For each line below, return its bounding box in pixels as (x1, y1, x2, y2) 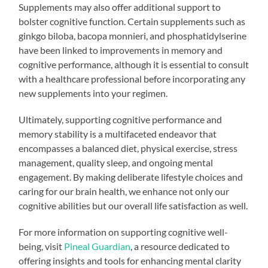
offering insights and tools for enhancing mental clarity (19, 254, 242, 266)
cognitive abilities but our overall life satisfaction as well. (19, 199, 248, 211)
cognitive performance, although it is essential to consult (19, 58, 249, 70)
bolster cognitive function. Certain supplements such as (19, 15, 246, 27)
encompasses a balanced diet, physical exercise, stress (19, 142, 238, 154)
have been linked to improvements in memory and (19, 44, 223, 56)
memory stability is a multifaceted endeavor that (19, 127, 217, 139)
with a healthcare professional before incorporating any (19, 72, 246, 84)
